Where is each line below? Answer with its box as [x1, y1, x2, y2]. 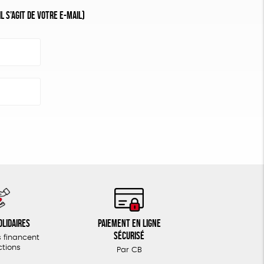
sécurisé [114, 229, 145, 242]
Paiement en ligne [97, 217, 161, 229]
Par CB [116, 246, 142, 254]
